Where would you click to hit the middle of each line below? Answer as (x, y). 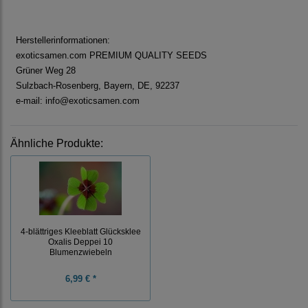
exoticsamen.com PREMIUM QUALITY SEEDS (111, 56)
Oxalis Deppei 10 (80, 242)
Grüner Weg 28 (46, 71)
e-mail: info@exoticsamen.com (78, 101)
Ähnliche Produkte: (57, 144)
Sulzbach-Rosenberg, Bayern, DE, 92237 (98, 86)
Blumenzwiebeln (80, 252)
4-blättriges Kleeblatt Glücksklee (80, 232)
